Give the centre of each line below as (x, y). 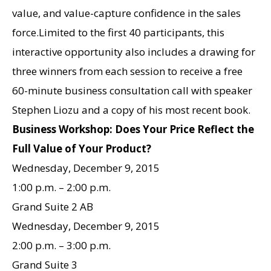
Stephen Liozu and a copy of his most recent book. (131, 110)
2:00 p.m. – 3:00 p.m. (61, 246)
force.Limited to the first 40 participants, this (118, 33)
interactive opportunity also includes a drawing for (134, 52)
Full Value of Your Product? (82, 149)
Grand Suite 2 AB (53, 207)
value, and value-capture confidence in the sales (126, 13)
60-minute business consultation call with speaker (132, 91)
